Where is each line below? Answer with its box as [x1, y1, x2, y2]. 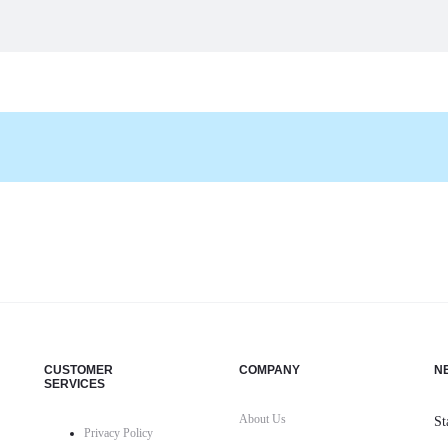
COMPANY [239, 363, 300, 377]
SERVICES [44, 377, 105, 391]
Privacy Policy [84, 426, 153, 440]
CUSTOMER [44, 363, 113, 377]
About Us [239, 412, 286, 426]
